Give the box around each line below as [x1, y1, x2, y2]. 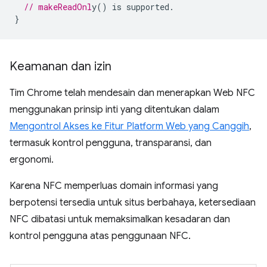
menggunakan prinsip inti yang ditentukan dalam [10, 104, 219, 116]
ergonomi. [10, 154, 54, 166]
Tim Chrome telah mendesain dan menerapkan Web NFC [10, 87, 255, 100]
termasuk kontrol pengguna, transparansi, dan [10, 137, 212, 150]
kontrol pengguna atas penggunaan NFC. [10, 230, 191, 243]
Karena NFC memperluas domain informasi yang [10, 180, 218, 193]
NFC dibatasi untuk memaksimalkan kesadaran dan [10, 213, 230, 226]
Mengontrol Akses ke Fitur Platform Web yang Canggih [10, 120, 249, 133]
